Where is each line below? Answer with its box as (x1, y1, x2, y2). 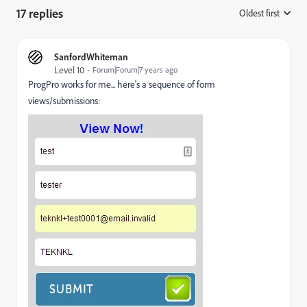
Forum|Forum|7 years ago (93, 64, 177, 75)
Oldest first (239, 7, 280, 19)
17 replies (16, 5, 63, 21)
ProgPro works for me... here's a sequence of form (28, 78, 215, 90)
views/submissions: (28, 95, 100, 106)
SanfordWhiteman (54, 51, 128, 62)
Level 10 (54, 64, 84, 75)
